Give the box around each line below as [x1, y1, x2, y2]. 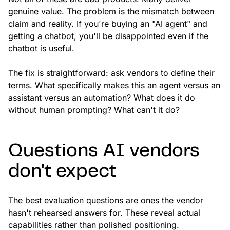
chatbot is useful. [8, 43, 74, 54]
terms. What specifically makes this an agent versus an [8, 80, 220, 91]
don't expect [8, 163, 116, 181]
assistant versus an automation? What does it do [8, 92, 195, 103]
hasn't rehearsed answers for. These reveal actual [8, 207, 200, 218]
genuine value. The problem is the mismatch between [8, 6, 214, 17]
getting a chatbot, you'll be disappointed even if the [8, 31, 208, 42]
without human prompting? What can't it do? [8, 105, 180, 116]
